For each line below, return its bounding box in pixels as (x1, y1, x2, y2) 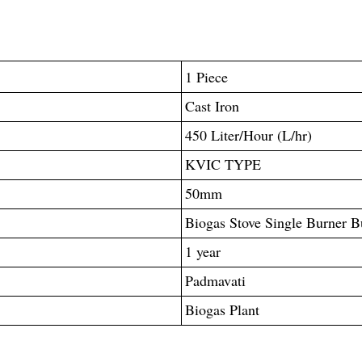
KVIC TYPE (184, 154, 261, 174)
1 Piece (184, 66, 228, 86)
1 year (184, 241, 221, 261)
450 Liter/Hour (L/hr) (184, 124, 312, 145)
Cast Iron (184, 95, 239, 116)
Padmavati (184, 270, 246, 290)
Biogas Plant (184, 299, 259, 319)
